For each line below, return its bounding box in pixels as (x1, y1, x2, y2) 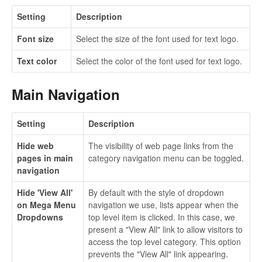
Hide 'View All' (17, 187, 73, 199)
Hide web (17, 140, 54, 152)
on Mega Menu (17, 199, 76, 211)
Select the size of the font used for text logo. (76, 32, 239, 44)
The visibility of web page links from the (88, 140, 233, 152)
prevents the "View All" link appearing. (88, 248, 228, 260)
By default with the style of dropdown (88, 187, 224, 199)
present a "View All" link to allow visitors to (88, 223, 243, 236)
